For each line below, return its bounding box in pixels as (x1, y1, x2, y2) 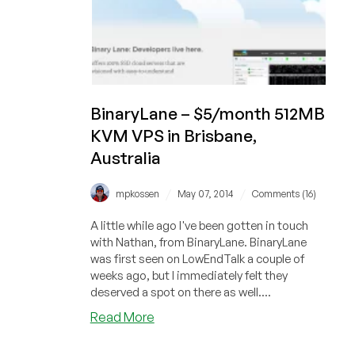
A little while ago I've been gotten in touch (90, 217, 308, 233)
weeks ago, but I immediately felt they (90, 267, 288, 283)
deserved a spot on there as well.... (90, 284, 271, 300)
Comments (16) (251, 187, 316, 200)
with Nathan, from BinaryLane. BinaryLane (90, 234, 307, 250)
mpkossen (115, 187, 159, 200)
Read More (90, 308, 155, 325)
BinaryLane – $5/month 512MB (90, 103, 325, 124)
